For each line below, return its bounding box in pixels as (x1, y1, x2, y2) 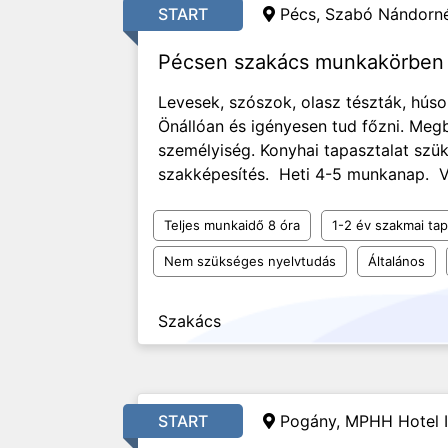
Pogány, (280, 411, 345, 431)
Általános (368, 253, 425, 269)
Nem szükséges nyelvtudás (164, 253, 336, 269)
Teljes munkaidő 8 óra (164, 217, 300, 233)
